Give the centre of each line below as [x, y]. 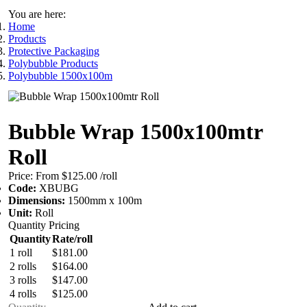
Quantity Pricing [44, 225]
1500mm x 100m [105, 200]
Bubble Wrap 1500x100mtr [135, 132]
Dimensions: [38, 200]
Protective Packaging [54, 51]
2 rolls [23, 266]
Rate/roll [72, 239]
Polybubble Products [53, 63]
